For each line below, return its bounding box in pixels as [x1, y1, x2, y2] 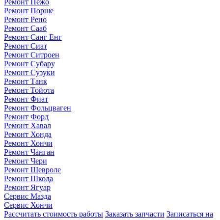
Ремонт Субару [4, 59, 55, 68]
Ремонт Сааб [4, 24, 47, 32]
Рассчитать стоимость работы [4, 209, 103, 218]
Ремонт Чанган [4, 147, 55, 156]
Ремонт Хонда [4, 130, 52, 138]
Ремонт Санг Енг [4, 32, 62, 41]
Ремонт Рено [4, 15, 47, 24]
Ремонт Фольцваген [4, 103, 71, 112]
